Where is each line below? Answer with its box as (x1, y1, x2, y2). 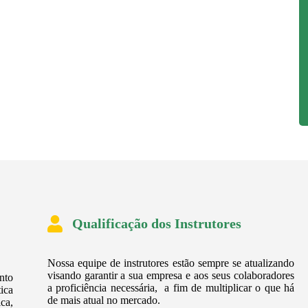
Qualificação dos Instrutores (71, 216, 241, 232)
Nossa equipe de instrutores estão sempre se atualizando (47, 257, 295, 269)
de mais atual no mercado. (47, 294, 160, 307)
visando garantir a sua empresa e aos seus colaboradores (47, 269, 295, 282)
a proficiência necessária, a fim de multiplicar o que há (47, 282, 295, 294)
